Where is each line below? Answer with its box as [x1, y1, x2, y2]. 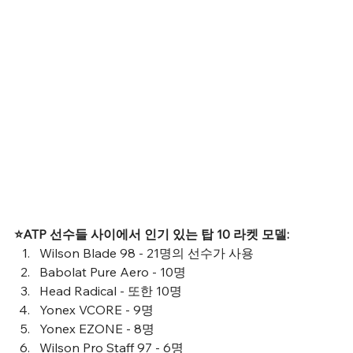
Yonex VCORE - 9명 [39, 302, 154, 318]
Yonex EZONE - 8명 [39, 321, 154, 336]
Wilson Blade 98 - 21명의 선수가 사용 [39, 245, 254, 261]
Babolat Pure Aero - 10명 [39, 264, 186, 280]
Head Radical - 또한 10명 [39, 283, 182, 299]
